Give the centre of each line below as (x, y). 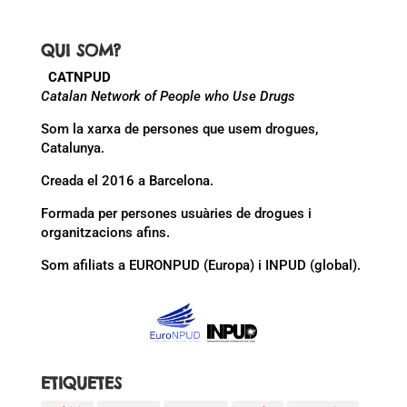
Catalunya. (72, 149)
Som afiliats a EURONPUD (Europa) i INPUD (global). (200, 266)
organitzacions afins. (105, 233)
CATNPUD (79, 78)
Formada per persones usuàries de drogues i (176, 214)
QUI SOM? (80, 51)
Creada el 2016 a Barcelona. (127, 181)
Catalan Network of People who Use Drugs (168, 97)
